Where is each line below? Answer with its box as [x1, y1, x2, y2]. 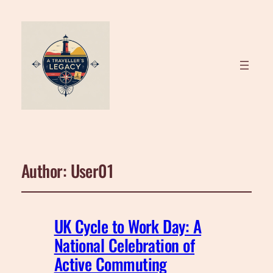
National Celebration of [54, 233, 195, 258]
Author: [21, 158, 71, 183]
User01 [70, 158, 113, 183]
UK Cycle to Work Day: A [54, 214, 202, 239]
